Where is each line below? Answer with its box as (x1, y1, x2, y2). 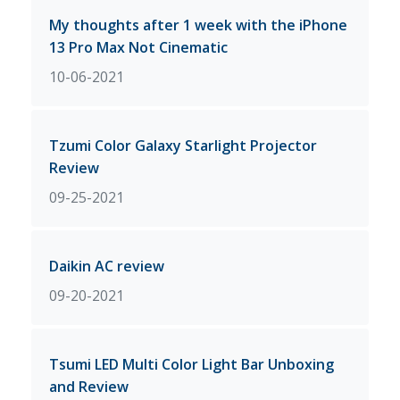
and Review (49, 376, 129, 396)
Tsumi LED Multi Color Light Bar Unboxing (49, 354, 334, 374)
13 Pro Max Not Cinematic (49, 37, 228, 57)
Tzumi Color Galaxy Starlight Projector (49, 135, 317, 155)
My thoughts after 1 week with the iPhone (49, 14, 347, 35)
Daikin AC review (49, 255, 164, 276)
